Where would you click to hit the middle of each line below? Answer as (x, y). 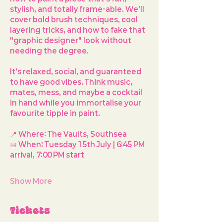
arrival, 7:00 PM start (47, 155)
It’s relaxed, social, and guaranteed (76, 71)
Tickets (30, 210)
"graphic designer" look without (71, 40)
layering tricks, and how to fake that (78, 30)
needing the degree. (49, 51)
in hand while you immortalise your (76, 103)
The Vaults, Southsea (86, 134)
